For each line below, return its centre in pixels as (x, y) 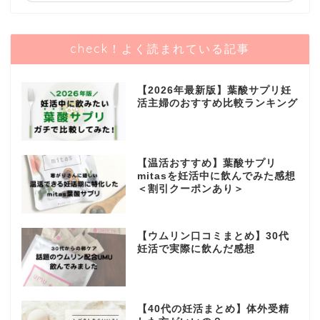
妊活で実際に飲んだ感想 (196, 249)
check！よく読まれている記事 (160, 49)
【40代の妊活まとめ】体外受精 (213, 309)
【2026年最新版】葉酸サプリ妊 (214, 91)
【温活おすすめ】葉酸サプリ (206, 164)
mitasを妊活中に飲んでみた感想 (216, 176)
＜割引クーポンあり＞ (190, 189)
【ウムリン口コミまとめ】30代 (213, 236)
